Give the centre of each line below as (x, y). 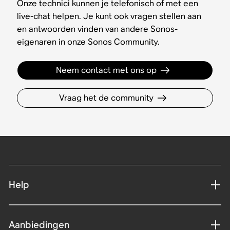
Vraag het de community (106, 98)
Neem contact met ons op (106, 70)
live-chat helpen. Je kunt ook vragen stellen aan (109, 16)
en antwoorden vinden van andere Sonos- (98, 29)
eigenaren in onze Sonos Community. (89, 42)
